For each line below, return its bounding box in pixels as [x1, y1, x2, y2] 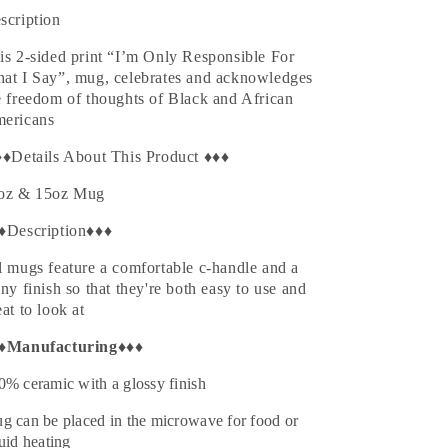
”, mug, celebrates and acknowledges [58, 69, 314, 86]
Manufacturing [6, 338, 118, 355]
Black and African [163, 90, 294, 107]
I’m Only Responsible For [115, 48, 295, 65]
